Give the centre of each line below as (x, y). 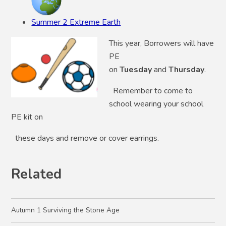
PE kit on (27, 117)
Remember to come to (151, 91)
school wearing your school (156, 104)
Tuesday (137, 69)
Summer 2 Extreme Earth (76, 22)
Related (37, 174)
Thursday (187, 69)
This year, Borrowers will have (162, 43)
